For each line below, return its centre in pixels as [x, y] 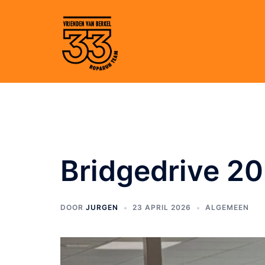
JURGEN [102, 207]
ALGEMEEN [227, 207]
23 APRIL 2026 [162, 207]
